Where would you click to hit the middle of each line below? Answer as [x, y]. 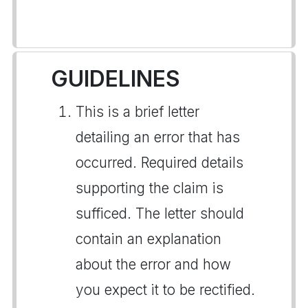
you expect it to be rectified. [165, 290]
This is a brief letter [137, 112]
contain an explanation [148, 239]
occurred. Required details [159, 163]
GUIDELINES [115, 79]
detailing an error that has [158, 137]
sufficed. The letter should [160, 213]
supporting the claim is [150, 188]
